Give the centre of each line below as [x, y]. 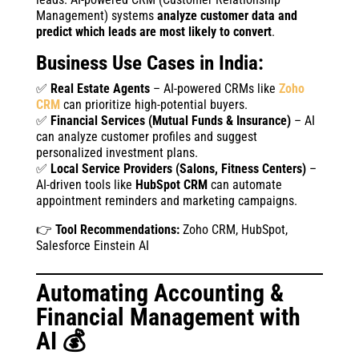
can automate [244, 184]
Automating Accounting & [159, 292]
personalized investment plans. [117, 152]
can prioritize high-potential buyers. [153, 104]
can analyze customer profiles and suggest [146, 136]
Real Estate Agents [100, 88]
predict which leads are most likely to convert [153, 31]
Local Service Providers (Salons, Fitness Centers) [178, 168]
